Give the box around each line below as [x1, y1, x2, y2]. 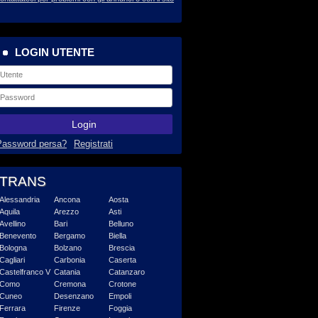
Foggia [106, 304, 132, 312]
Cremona [52, 280, 86, 288]
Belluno [106, 219, 133, 228]
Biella [106, 231, 126, 240]
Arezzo [52, 207, 79, 216]
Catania [52, 268, 80, 276]
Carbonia [52, 256, 85, 264]
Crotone [106, 280, 136, 288]
